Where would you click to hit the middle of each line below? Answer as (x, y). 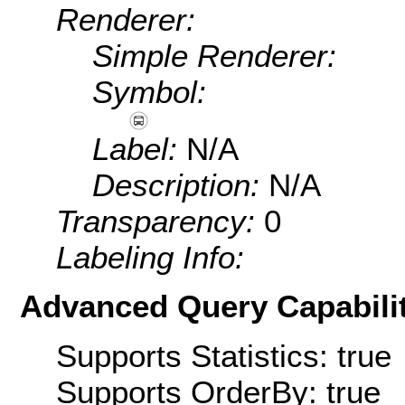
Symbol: (149, 92)
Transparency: (160, 221)
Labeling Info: (150, 258)
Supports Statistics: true (224, 355)
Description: (180, 185)
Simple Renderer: (214, 56)
